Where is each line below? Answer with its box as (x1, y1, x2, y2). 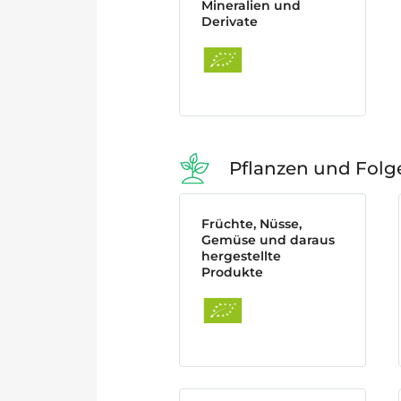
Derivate (201, 13, 258, 30)
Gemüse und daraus (201, 232, 335, 248)
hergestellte (201, 248, 281, 264)
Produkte (201, 264, 263, 280)
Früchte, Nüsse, (201, 216, 302, 232)
